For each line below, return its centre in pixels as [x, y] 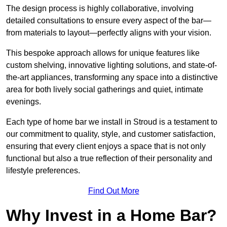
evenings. [24, 102]
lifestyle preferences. [43, 171]
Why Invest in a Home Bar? [111, 216]
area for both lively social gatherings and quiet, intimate [105, 90]
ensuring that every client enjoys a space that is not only [106, 146]
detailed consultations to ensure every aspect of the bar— [109, 21]
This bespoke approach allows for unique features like [103, 53]
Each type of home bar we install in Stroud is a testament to [112, 122]
